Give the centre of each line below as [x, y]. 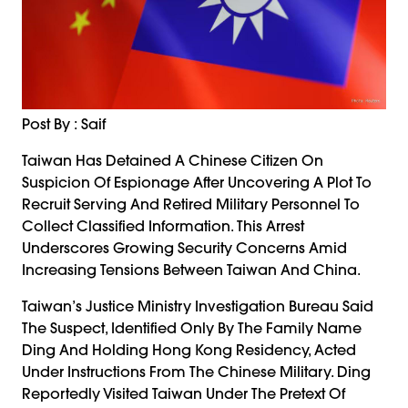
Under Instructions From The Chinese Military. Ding [196, 371]
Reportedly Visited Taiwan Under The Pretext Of [184, 393]
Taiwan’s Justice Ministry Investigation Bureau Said [198, 306]
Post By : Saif [64, 123]
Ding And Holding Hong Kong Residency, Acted [189, 349]
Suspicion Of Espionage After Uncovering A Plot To [197, 182]
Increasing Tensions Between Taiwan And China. [191, 269]
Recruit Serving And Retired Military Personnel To [191, 204]
